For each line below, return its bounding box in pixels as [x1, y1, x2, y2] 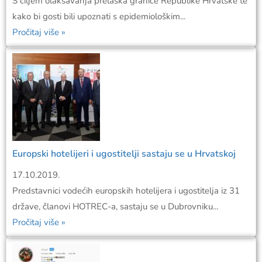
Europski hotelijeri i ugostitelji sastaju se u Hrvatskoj [12, 147, 236, 160]
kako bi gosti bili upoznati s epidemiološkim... [12, 10, 185, 22]
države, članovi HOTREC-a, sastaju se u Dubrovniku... [12, 200, 218, 212]
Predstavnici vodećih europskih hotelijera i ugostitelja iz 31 [12, 184, 240, 196]
